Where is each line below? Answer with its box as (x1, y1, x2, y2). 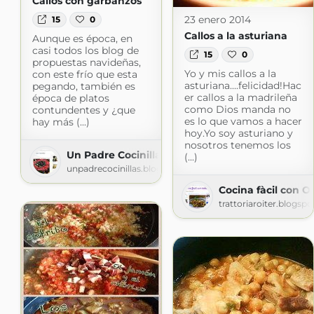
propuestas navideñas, (32, 56, 141, 69)
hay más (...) (32, 116, 90, 129)
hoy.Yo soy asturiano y (184, 127, 293, 140)
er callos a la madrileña (184, 91, 297, 104)
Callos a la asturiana (184, 29, 287, 42)
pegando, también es (32, 80, 135, 93)
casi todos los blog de (32, 44, 139, 57)
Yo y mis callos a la (184, 67, 276, 81)
